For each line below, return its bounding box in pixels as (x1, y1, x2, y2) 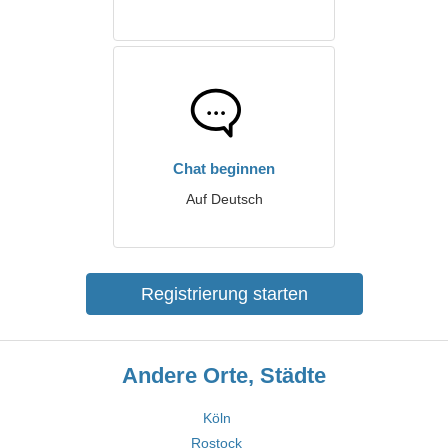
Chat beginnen (173, 160, 275, 177)
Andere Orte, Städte (122, 363, 326, 388)
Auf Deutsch (185, 191, 263, 207)
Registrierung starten (140, 284, 308, 304)
